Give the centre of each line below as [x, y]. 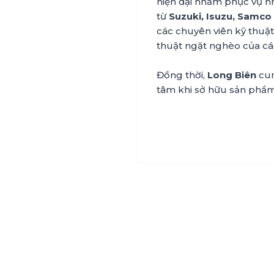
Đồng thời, [182, 75]
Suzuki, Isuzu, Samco [220, 16]
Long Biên [233, 75]
